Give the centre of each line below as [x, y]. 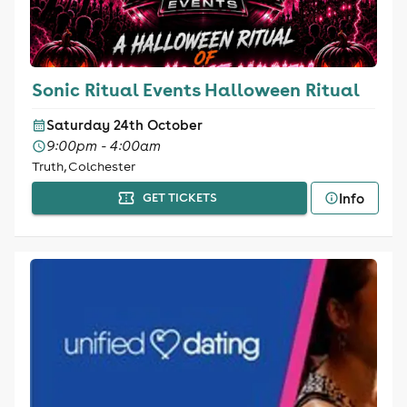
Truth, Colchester [83, 166]
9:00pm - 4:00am [103, 146]
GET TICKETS [180, 198]
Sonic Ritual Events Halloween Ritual [195, 89]
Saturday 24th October [124, 125]
